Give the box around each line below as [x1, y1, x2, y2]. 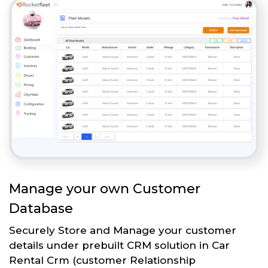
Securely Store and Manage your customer [9, 224, 236, 237]
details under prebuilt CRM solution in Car [9, 239, 230, 252]
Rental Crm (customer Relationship [9, 254, 196, 267]
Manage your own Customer [9, 181, 200, 197]
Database [9, 200, 73, 217]
